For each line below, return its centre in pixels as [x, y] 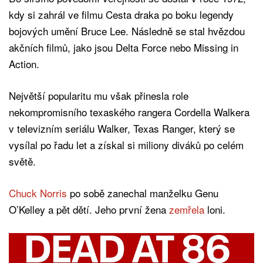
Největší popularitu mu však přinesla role [99, 95]
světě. [22, 161]
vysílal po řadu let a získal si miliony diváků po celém [126, 144]
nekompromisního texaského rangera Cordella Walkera [129, 112]
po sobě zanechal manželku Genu [143, 193]
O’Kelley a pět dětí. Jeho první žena [89, 209]
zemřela [187, 209]
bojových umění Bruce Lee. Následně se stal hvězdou [127, 31]
